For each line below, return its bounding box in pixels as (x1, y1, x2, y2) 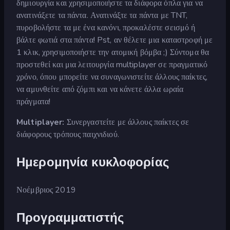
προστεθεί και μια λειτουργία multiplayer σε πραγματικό (16, 59, 208, 70)
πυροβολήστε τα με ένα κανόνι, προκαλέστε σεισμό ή (16, 22, 196, 33)
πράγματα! (16, 95, 51, 107)
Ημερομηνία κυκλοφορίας (16, 154, 169, 170)
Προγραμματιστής (16, 209, 124, 226)
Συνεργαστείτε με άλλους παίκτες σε (64, 116, 189, 128)
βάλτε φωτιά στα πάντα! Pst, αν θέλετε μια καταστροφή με (16, 34, 213, 46)
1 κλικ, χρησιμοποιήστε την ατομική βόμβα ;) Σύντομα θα (16, 46, 209, 58)
